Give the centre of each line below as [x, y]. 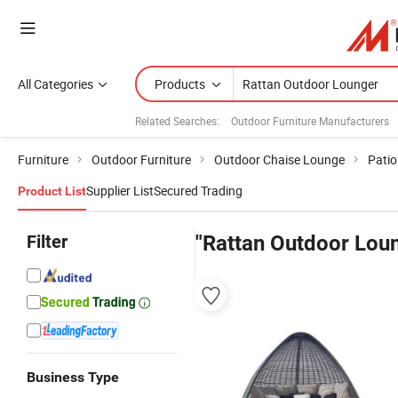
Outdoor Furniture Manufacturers [310, 120]
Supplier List [120, 191]
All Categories [56, 84]
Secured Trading [198, 191]
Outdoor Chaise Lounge [279, 159]
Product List [52, 191]
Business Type [73, 377]
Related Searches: [177, 120]
